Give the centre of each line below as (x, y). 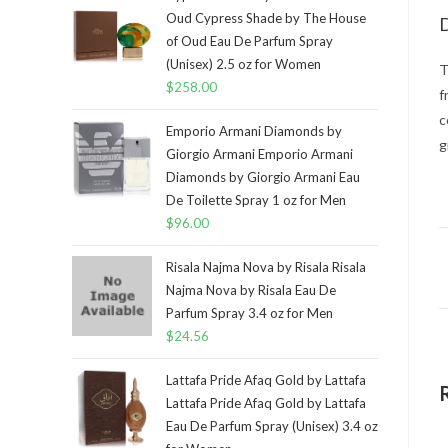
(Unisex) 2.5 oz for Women (243, 64)
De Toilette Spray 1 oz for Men (256, 200)
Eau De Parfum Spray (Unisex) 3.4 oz (272, 426)
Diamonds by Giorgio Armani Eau (263, 177)
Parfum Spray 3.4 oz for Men (249, 313)
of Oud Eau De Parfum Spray (249, 41)
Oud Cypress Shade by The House (266, 18)
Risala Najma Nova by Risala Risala (266, 267)
